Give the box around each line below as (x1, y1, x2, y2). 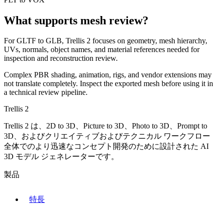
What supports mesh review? (4, 14, 148, 27)
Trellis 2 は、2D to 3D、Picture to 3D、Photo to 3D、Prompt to (4, 122, 207, 130)
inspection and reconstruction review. (4, 54, 118, 63)
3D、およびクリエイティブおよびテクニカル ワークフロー (4, 132, 210, 141)
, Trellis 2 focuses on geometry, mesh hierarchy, (62, 36, 207, 45)
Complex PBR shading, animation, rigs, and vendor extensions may (4, 71, 212, 79)
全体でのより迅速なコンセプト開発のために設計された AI (4, 142, 209, 151)
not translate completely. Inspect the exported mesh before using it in (4, 79, 213, 88)
